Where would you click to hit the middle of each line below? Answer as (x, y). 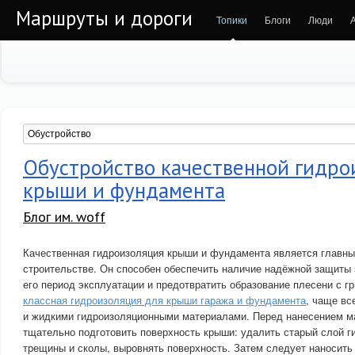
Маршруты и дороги (104, 18)
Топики (232, 19)
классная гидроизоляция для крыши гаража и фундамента (164, 300)
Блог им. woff (64, 217)
